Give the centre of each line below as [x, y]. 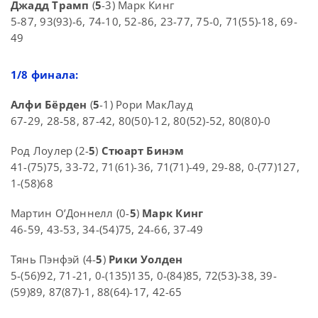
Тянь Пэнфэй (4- [54, 259]
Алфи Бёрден [49, 105]
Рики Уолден [146, 259]
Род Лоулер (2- [50, 151]
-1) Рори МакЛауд [146, 105]
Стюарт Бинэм [143, 151]
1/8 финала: [45, 75]
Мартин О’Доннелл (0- [70, 213]
